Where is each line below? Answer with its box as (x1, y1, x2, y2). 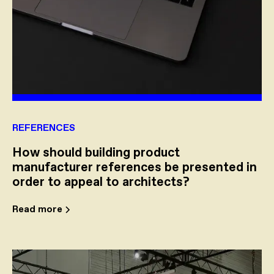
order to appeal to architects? (12, 174, 190, 191)
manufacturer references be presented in (12, 159, 257, 177)
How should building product (12, 144, 180, 162)
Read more (12, 203, 62, 217)
